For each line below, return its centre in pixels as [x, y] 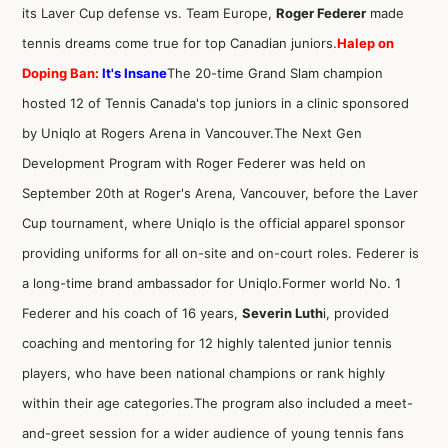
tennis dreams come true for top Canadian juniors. [179, 43]
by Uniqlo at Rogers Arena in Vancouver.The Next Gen [192, 133]
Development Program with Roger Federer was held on [194, 163]
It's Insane [133, 73]
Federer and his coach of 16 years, [132, 313]
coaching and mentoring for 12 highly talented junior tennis [207, 343]
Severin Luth [282, 313]
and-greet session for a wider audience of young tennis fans [213, 433]
